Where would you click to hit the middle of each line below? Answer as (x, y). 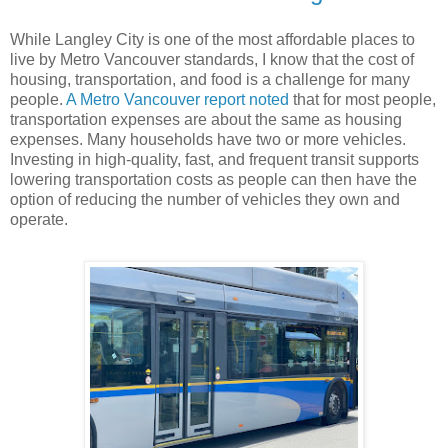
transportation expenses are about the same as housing (206, 119)
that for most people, (362, 99)
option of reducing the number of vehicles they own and (205, 199)
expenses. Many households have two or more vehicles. (208, 139)
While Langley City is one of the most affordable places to (212, 39)
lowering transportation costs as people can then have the (213, 179)
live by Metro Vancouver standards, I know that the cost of (212, 59)
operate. (39, 219)
